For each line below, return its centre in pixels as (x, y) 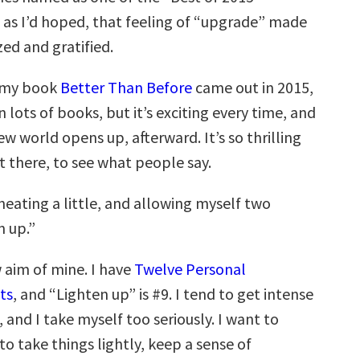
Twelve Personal (190, 269)
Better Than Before (126, 87)
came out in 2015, (253, 87)
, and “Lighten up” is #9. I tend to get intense (163, 294)
